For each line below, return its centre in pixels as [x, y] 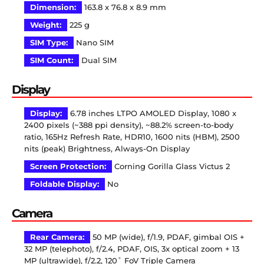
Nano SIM [94, 43]
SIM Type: [49, 43]
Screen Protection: [68, 167]
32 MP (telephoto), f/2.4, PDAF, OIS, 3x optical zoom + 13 [132, 249]
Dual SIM [98, 61]
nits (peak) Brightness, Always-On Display [107, 149]
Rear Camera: [57, 237]
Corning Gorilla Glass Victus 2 [171, 167]
